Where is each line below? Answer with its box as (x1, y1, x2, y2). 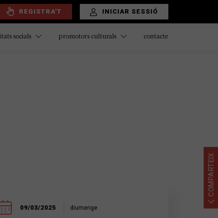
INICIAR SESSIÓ (102, 8, 158, 15)
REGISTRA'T (19, 7, 62, 15)
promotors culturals (58, 34, 118, 40)
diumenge (70, 204, 98, 211)
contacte (144, 33, 168, 40)
